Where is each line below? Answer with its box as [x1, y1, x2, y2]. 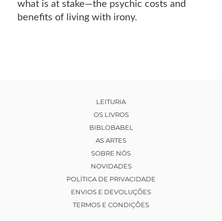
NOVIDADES [90, 162, 132, 170]
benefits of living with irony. [17, 12, 137, 22]
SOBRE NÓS [91, 149, 131, 157]
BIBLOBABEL [89, 123, 133, 131]
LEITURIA [96, 97, 126, 106]
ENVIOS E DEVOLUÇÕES [71, 187, 151, 196]
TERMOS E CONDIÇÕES [73, 200, 149, 209]
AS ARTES [96, 136, 126, 144]
